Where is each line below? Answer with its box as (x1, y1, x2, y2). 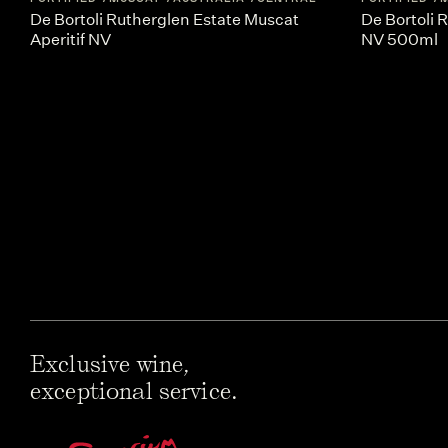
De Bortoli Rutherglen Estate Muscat (30, 9, 299, 29)
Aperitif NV (30, 29, 111, 49)
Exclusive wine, (30, 349, 191, 378)
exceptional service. (30, 376, 238, 405)
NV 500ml (361, 29, 438, 49)
